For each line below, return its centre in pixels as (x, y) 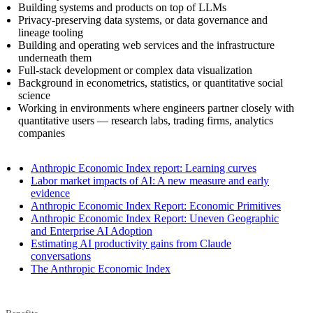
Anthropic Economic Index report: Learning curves (144, 168)
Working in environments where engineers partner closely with (156, 108)
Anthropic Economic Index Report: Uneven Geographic (155, 218)
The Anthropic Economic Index (101, 268)
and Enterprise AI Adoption (92, 231)
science (34, 95)
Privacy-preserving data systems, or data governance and (143, 20)
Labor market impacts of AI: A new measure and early (150, 180)
